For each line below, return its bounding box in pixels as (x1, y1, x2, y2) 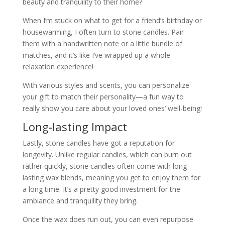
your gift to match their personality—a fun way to (22, 91, 184, 101)
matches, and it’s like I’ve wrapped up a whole (22, 50, 170, 60)
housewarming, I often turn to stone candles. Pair (22, 27, 184, 37)
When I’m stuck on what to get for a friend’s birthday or (22, 15, 202, 25)
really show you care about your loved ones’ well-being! (22, 103, 202, 113)
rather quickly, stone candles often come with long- (22, 161, 189, 171)
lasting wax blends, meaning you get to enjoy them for (22, 172, 200, 182)
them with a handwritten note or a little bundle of (22, 38, 182, 48)
